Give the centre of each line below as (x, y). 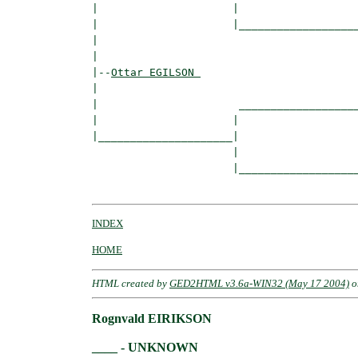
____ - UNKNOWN (145, 348)
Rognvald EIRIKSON (152, 319)
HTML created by (131, 284)
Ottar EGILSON (156, 73)
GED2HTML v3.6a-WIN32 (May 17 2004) (259, 284)
